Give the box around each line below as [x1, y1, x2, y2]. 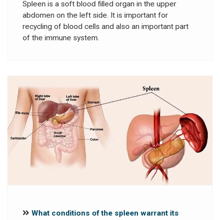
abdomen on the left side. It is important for [23, 11, 168, 20]
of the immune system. [23, 33, 99, 42]
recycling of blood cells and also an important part [23, 22, 189, 31]
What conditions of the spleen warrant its [31, 209, 179, 218]
